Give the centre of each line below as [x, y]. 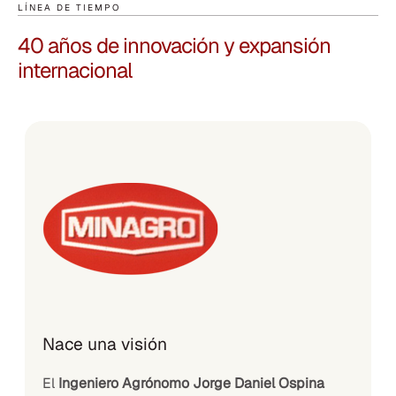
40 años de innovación [121, 45]
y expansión [277, 45]
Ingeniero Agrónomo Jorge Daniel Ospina [191, 383]
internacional [75, 70]
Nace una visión [105, 344]
